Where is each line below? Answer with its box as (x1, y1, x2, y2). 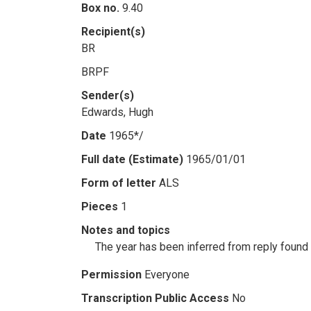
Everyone (144, 268, 190, 281)
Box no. (81, 1, 119, 15)
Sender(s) (81, 89, 134, 102)
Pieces (81, 200, 118, 213)
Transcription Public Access (81, 292, 229, 305)
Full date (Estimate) (81, 153, 183, 166)
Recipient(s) (81, 25, 145, 38)
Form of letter (81, 176, 156, 190)
